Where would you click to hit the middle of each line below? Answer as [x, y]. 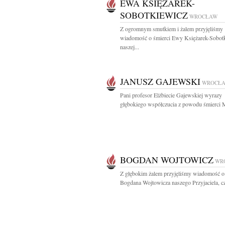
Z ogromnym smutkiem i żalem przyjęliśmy [172, 29]
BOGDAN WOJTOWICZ [167, 160]
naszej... [130, 47]
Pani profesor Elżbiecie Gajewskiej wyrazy [171, 95]
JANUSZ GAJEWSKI [160, 81]
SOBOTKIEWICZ [154, 15]
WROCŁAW [203, 16]
